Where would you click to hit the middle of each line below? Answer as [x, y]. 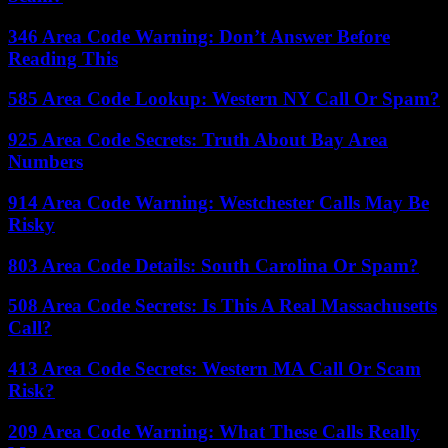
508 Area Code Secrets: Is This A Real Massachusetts [222, 306]
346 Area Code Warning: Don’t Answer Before [199, 36]
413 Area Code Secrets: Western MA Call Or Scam [214, 368]
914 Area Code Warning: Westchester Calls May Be [218, 202]
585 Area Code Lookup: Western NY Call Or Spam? [224, 99]
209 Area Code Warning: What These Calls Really [214, 431]
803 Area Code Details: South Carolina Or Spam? [213, 265]
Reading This [63, 58]
